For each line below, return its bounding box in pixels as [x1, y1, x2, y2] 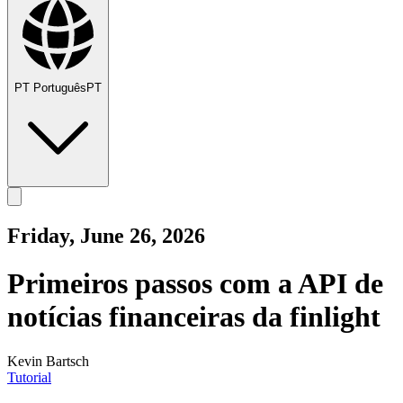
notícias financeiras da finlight [7, 300, 381, 334]
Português [33, 81, 86, 94]
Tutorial [7, 369, 51, 385]
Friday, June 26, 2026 [7, 223, 205, 247]
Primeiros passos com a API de [7, 267, 383, 300]
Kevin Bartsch [7, 353, 89, 369]
